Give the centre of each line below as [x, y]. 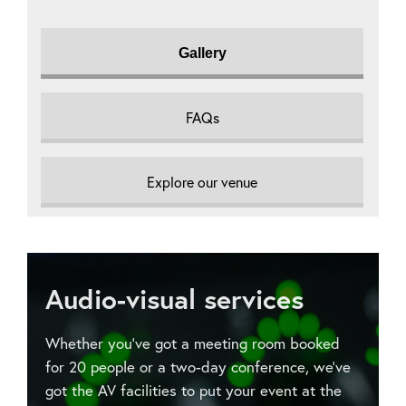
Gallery [202, 53]
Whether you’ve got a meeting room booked [193, 343]
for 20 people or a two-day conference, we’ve [198, 367]
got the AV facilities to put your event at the [193, 390]
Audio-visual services [174, 299]
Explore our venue [202, 182]
